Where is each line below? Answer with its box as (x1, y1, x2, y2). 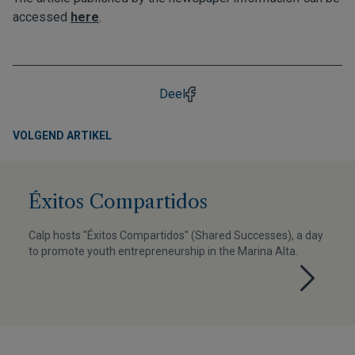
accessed (13, 10, 71, 25)
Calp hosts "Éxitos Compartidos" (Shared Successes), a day (29, 229, 323, 242)
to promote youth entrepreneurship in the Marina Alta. (29, 245, 298, 258)
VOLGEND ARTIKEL (13, 129, 112, 142)
